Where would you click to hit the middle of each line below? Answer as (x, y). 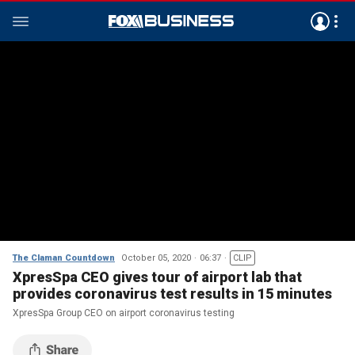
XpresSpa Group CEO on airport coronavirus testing (125, 313)
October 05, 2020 (156, 258)
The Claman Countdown (64, 258)
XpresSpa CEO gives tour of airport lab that (157, 277)
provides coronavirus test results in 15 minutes (172, 294)
